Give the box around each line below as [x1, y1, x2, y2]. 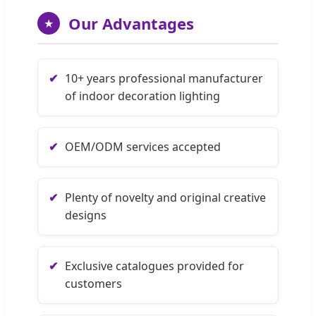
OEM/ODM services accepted [65, 138, 221, 154]
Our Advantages [68, 12, 194, 34]
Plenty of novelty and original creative [65, 189, 266, 205]
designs [65, 207, 107, 223]
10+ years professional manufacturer [65, 70, 263, 86]
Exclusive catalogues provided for [65, 257, 244, 274]
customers [65, 275, 122, 291]
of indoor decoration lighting [65, 87, 220, 104]
